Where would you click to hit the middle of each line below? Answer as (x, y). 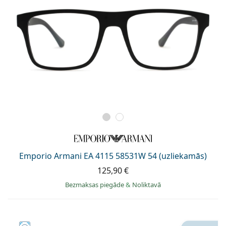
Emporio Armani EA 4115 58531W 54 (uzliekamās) (113, 156)
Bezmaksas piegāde (95, 184)
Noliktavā (147, 184)
